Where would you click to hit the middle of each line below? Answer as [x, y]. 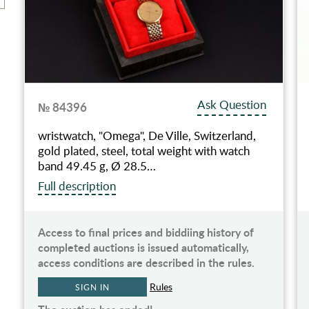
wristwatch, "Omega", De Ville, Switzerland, [147, 135]
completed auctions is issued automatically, [143, 247]
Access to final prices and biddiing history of [146, 232]
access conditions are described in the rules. [146, 262]
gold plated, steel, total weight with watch [143, 150]
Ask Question [232, 104]
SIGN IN [92, 287]
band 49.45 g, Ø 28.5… [97, 166]
